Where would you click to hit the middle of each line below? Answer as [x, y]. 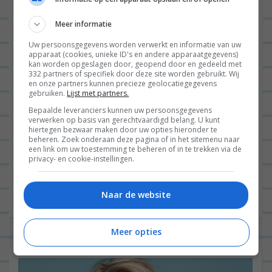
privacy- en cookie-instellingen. [82, 159]
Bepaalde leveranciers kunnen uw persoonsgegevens [121, 110]
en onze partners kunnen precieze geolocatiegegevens [123, 83]
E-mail [33, 81]
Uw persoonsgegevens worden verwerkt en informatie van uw [135, 45]
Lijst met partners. [98, 93]
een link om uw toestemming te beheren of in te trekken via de [135, 149]
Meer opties [136, 231]
